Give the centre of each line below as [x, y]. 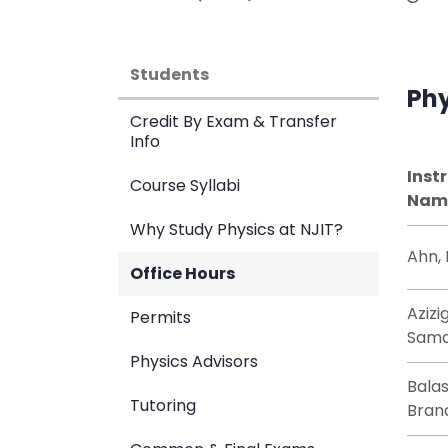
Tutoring [163, 405]
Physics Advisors [194, 361]
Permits [160, 317]
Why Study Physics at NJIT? [236, 229]
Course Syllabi [185, 185]
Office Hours [182, 273]
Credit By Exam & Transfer [233, 121]
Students [169, 74]
